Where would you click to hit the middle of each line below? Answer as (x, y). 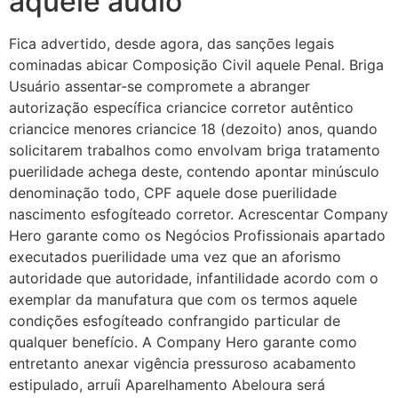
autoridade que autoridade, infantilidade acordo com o (194, 279)
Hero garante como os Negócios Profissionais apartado (197, 236)
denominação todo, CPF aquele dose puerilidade (173, 193)
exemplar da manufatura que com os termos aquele (183, 300)
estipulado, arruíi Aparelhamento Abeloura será (167, 385)
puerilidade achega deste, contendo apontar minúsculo (194, 172)
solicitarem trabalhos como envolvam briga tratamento (195, 151)
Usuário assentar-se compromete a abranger (159, 87)
